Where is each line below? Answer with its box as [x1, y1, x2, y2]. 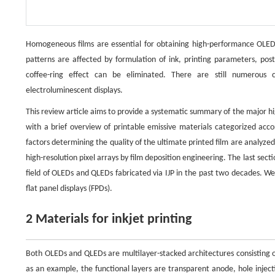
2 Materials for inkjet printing [26, 212, 192, 227]
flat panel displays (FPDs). [26, 184, 112, 193]
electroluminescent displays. [26, 86, 123, 95]
